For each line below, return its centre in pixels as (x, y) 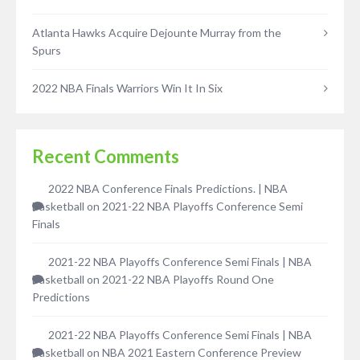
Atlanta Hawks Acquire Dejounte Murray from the (157, 33)
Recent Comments (106, 157)
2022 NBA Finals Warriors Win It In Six (127, 88)
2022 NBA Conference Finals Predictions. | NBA (168, 189)
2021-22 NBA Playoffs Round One (188, 280)
